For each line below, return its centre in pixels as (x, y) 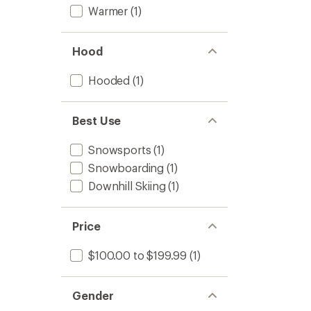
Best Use (97, 120)
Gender (93, 295)
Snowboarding (126, 168)
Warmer (108, 11)
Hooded (109, 80)
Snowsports (120, 150)
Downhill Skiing (127, 186)
